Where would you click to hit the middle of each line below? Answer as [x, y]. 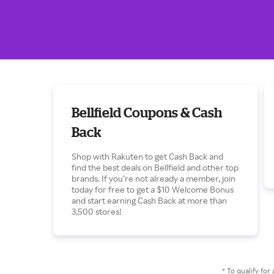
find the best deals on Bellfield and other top [155, 167]
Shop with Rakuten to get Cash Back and [147, 156]
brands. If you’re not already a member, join [154, 178]
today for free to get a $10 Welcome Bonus [153, 189]
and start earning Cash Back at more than [149, 200]
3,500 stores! [97, 211]
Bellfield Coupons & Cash [147, 112]
